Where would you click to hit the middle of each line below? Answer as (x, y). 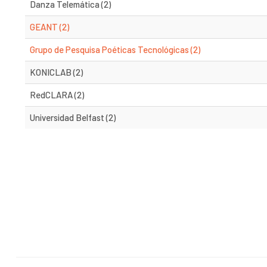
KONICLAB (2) (56, 72)
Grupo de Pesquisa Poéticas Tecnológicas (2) (115, 49)
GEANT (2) (49, 27)
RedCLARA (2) (57, 95)
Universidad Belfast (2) (73, 117)
